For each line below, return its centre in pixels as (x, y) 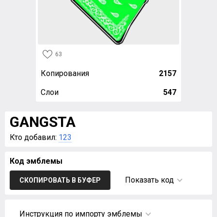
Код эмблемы (36, 161)
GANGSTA (43, 122)
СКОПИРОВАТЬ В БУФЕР (60, 180)
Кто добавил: (34, 137)
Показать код (149, 180)
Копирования (65, 73)
